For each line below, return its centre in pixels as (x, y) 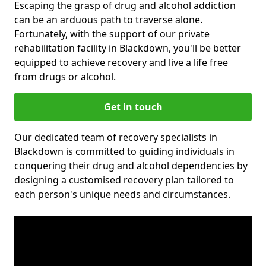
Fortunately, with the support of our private (112, 34)
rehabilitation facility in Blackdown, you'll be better (128, 48)
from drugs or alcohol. (65, 76)
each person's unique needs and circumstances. (122, 194)
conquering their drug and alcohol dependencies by (131, 165)
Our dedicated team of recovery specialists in (116, 137)
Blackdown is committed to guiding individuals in (124, 151)
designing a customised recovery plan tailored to (124, 180)
